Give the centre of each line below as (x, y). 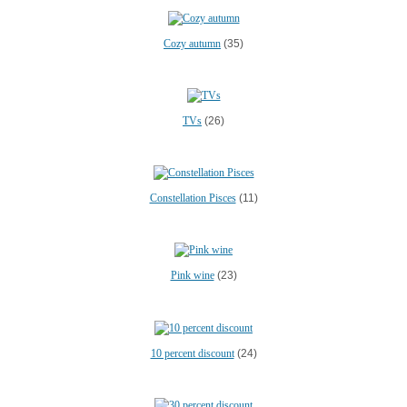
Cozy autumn (192, 43)
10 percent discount (192, 353)
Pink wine (192, 276)
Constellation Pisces (193, 198)
